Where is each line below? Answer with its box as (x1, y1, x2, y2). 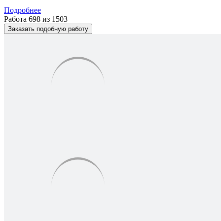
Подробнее (4, 5, 41, 14)
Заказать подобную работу (8, 25, 88, 33)
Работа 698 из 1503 (4, 14, 68, 23)
